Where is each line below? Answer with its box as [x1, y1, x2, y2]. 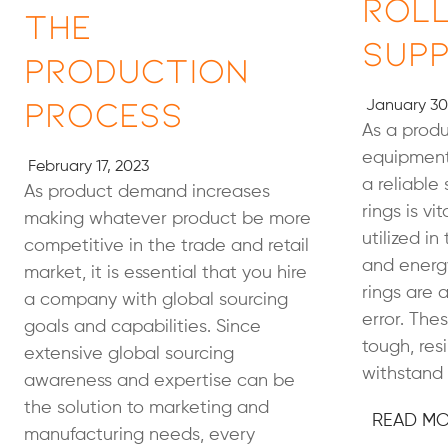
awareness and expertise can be [24, 372, 295, 390]
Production [24, 48, 249, 90]
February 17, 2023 [24, 159, 149, 175]
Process [24, 92, 183, 134]
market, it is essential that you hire [24, 264, 307, 282]
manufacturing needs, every [24, 426, 255, 444]
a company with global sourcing [24, 291, 288, 309]
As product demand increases [24, 183, 270, 201]
